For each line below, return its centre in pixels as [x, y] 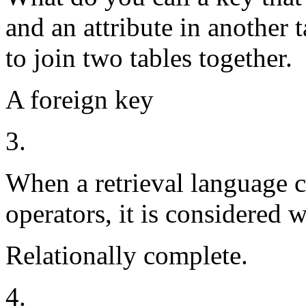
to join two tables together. [149, 58]
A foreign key [80, 100]
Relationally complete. [127, 255]
